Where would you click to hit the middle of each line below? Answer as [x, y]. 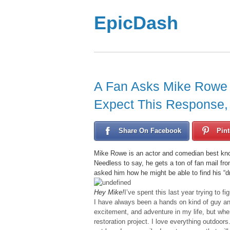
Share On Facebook [150, 130]
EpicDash [136, 23]
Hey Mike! [109, 192]
